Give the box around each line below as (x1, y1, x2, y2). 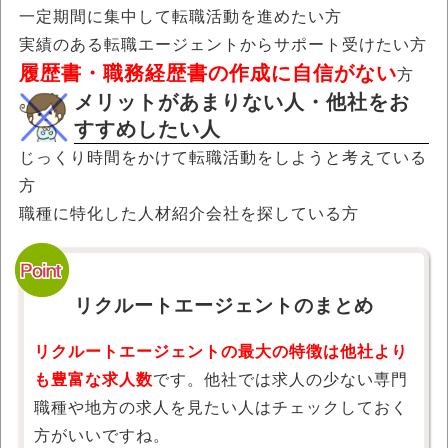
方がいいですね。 (34, 427, 170, 445)
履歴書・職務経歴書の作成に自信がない (19, 62, 397, 85)
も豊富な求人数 (34, 371, 153, 389)
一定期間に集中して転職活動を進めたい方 (19, 8, 342, 26)
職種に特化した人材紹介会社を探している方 (19, 205, 359, 223)
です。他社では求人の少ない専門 (153, 371, 408, 389)
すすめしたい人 (74, 118, 221, 141)
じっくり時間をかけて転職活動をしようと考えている (19, 149, 427, 167)
